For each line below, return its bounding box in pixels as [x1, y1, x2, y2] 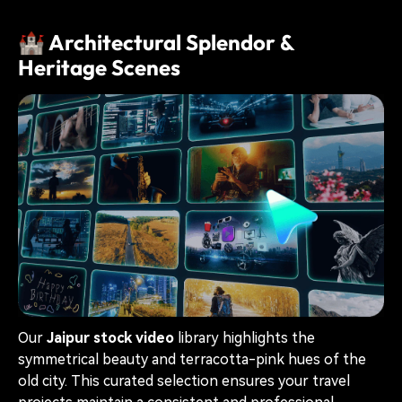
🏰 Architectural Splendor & [18, 28, 294, 56]
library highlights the [174, 329, 315, 347]
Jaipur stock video [47, 329, 174, 347]
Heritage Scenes [18, 53, 180, 81]
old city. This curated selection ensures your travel [18, 372, 350, 390]
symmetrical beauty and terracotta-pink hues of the [18, 351, 366, 369]
